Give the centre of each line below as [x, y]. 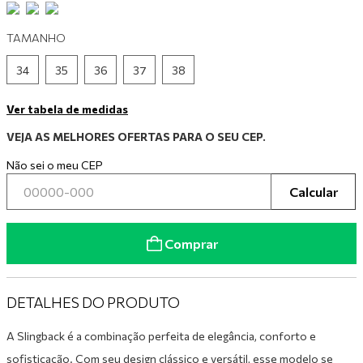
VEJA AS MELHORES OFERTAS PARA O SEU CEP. [136, 137]
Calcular [313, 191]
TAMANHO [36, 38]
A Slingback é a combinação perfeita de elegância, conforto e [161, 336]
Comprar [191, 243]
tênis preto [80, 52]
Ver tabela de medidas [67, 109]
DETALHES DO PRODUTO [93, 303]
